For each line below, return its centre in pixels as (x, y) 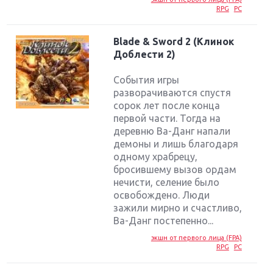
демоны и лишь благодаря (176, 144)
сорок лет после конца (167, 105)
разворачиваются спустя (172, 92)
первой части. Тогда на (167, 118)
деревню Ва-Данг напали (172, 131)
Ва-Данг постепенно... (164, 220)
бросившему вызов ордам (175, 169)
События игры (147, 80)
